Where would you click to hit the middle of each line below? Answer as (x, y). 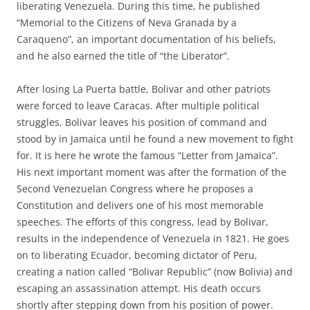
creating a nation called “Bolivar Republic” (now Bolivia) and (155, 272)
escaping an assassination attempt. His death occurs (139, 288)
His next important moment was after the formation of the (152, 172)
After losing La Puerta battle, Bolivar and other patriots (144, 89)
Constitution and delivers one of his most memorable (140, 205)
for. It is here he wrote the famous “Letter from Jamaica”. (147, 155)
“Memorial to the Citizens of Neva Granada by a (127, 22)
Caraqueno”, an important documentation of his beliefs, (146, 39)
